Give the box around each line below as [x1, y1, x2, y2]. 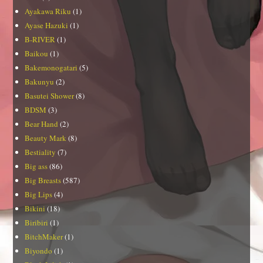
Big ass [25, 160, 48, 171]
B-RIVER [25, 33, 56, 45]
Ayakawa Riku [25, 5, 72, 16]
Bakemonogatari [25, 62, 78, 73]
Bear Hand [25, 118, 59, 129]
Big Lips [25, 188, 53, 200]
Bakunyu [25, 76, 55, 87]
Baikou [25, 48, 49, 59]
